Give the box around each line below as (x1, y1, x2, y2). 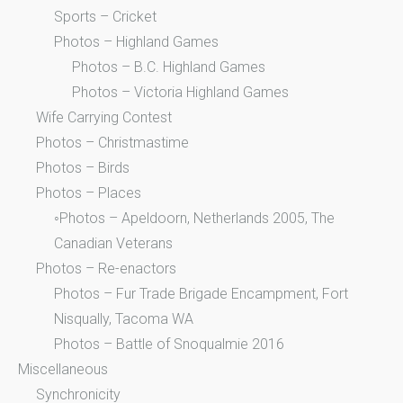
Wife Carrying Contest (36, 109, 172, 127)
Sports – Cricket (54, 8, 157, 26)
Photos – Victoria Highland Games (72, 84, 289, 102)
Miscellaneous (18, 361, 108, 379)
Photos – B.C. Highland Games (72, 58, 265, 76)
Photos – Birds (36, 159, 130, 177)
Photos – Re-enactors (36, 260, 176, 278)
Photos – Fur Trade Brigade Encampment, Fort (54, 285, 348, 303)
